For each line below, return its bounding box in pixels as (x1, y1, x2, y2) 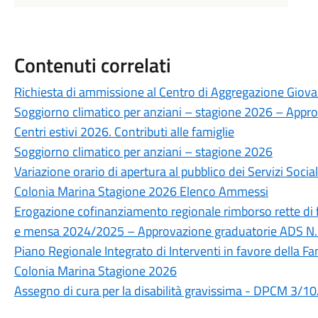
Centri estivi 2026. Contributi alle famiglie (13, 122, 234, 141)
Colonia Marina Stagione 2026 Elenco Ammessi (13, 182, 268, 201)
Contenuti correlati (13, 50, 171, 80)
